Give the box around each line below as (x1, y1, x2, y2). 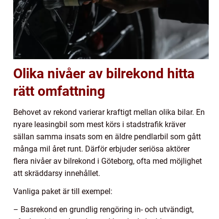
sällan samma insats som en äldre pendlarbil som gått (13, 132, 201, 142)
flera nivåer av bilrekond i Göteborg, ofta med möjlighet (13, 156, 202, 166)
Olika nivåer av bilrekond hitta (13, 66, 195, 82)
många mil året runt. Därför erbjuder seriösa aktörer (13, 144, 190, 154)
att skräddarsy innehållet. (13, 169, 100, 178)
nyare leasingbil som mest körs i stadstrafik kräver (13, 120, 186, 130)
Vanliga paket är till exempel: (13, 187, 112, 197)
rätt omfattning (13, 83, 105, 100)
